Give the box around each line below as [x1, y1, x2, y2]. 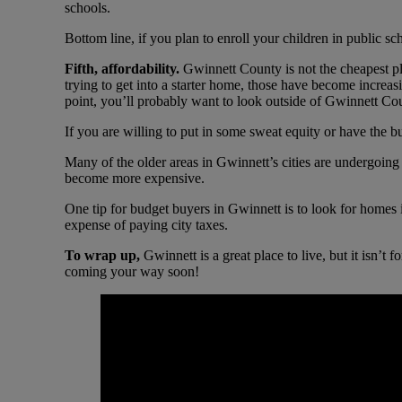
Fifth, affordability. [65, 61, 183, 77]
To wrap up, [65, 248, 144, 264]
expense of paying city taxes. [65, 217, 228, 233]
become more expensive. [65, 170, 205, 187]
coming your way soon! [65, 264, 199, 280]
